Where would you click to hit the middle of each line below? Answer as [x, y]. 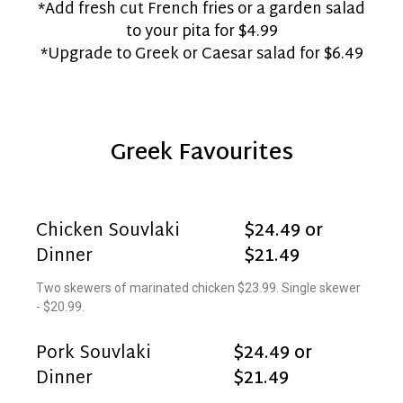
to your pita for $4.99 [201, 32]
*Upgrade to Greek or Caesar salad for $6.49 [201, 54]
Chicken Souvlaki [108, 231]
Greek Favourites [201, 153]
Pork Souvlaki [94, 354]
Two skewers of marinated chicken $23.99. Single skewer [198, 287]
